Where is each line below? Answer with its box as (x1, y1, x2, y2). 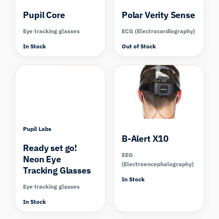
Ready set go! (23, 142, 78, 154)
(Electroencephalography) (122, 160, 194, 168)
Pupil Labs (23, 125, 52, 133)
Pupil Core (23, 9, 65, 21)
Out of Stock (122, 42, 156, 50)
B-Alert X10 (122, 133, 169, 145)
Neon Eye (23, 153, 61, 165)
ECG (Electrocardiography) (122, 27, 195, 35)
